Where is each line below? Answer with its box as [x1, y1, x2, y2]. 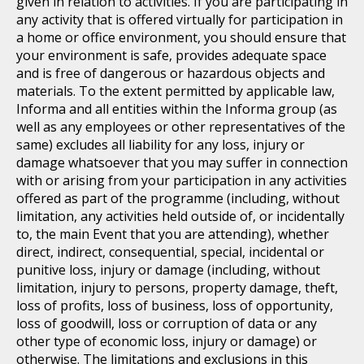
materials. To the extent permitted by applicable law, [16, 82, 335, 100]
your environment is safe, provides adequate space [16, 46, 327, 64]
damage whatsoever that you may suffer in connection [16, 154, 348, 171]
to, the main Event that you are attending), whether [16, 225, 329, 243]
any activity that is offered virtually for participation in [16, 11, 343, 28]
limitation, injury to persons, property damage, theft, [16, 279, 338, 297]
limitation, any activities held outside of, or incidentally [16, 207, 344, 225]
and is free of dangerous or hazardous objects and [16, 64, 325, 82]
